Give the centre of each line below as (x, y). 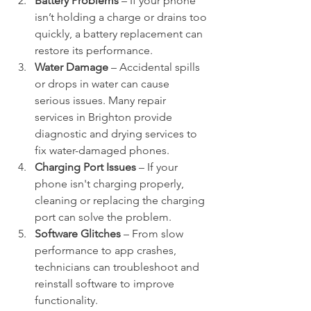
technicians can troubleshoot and (118, 267)
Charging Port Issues (85, 167)
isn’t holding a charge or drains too (122, 17)
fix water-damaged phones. (102, 150)
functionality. (66, 300)
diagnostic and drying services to (117, 134)
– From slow (153, 234)
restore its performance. (94, 50)
